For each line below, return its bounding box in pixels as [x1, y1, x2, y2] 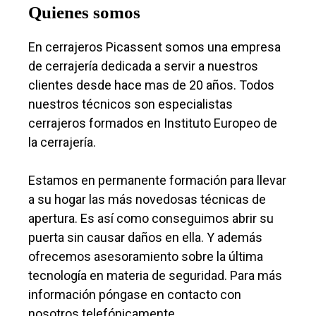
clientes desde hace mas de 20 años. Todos [28, 78, 274, 92]
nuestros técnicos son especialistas [28, 97, 233, 111]
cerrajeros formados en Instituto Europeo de [28, 116, 277, 130]
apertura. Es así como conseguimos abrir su [28, 211, 274, 226]
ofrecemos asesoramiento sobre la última [28, 249, 263, 264]
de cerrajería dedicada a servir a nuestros [28, 59, 258, 73]
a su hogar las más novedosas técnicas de [28, 192, 266, 207]
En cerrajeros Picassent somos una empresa [28, 39, 281, 54]
